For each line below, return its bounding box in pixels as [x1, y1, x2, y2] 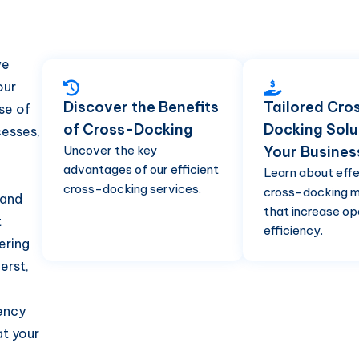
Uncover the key [63, 142, 157, 158]
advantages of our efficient [63, 161, 219, 177]
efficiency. [264, 222, 323, 238]
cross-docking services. [63, 180, 201, 196]
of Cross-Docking [63, 119, 193, 139]
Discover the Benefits [63, 97, 219, 116]
